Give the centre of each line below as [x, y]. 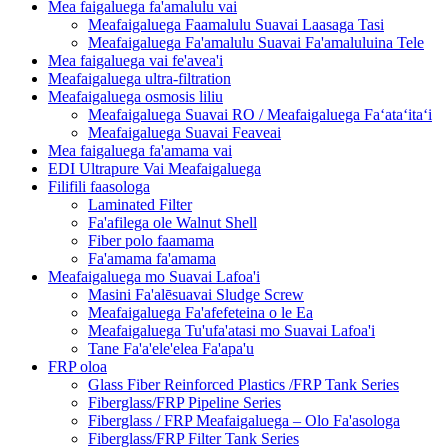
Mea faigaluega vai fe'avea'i [135, 60]
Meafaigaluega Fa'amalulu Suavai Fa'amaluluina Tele [256, 42]
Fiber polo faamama [151, 240]
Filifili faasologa [99, 186]
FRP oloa [77, 366]
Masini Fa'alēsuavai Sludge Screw [196, 294]
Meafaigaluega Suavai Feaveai [184, 132]
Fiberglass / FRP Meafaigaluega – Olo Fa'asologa [244, 420]
